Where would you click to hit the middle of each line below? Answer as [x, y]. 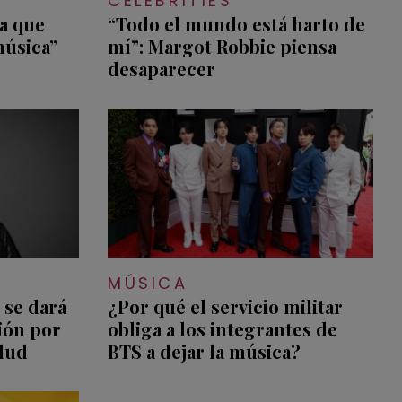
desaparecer [161, 69]
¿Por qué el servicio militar [225, 307]
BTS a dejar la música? [204, 352]
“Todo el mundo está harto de [236, 24]
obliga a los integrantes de [222, 329]
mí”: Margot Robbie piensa [222, 47]
